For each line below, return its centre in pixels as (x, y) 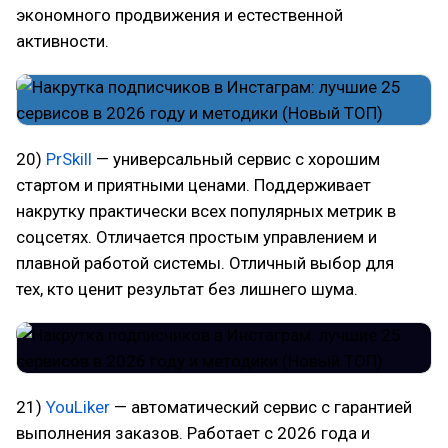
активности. (62, 41)
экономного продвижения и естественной (179, 15)
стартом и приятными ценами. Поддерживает (193, 185)
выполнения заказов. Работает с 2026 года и (193, 433)
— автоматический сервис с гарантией (261, 407)
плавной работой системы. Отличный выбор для (205, 263)
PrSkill (69, 159)
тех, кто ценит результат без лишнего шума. (187, 289)
